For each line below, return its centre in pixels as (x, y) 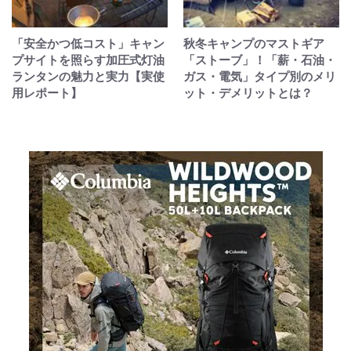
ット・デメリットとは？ (248, 93)
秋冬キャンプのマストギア (254, 43)
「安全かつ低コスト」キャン (88, 43)
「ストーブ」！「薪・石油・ (260, 60)
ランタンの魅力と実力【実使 (88, 76)
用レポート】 (47, 93)
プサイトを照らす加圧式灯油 (88, 60)
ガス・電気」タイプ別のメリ (260, 76)
